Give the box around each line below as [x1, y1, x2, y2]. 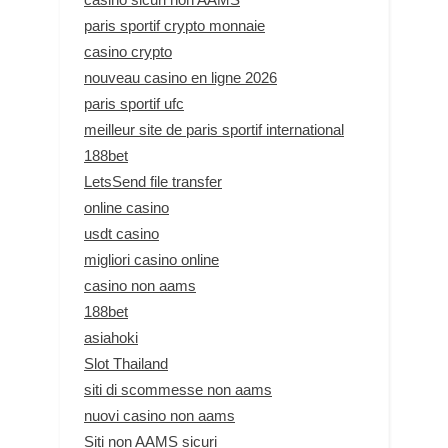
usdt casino [84, 225, 159, 243]
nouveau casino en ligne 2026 [84, 69, 277, 87]
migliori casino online [84, 251, 219, 269]
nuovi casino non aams [84, 407, 235, 425]
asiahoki [84, 329, 138, 347]
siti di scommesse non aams [84, 381, 272, 399]
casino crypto [84, 43, 172, 61]
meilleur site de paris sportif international [84, 121, 344, 139]
